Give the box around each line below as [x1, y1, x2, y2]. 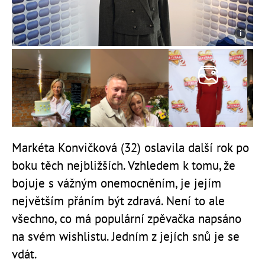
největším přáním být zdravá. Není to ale [12, 193, 225, 209]
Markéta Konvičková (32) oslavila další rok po [12, 140, 249, 156]
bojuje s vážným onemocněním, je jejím [12, 175, 221, 192]
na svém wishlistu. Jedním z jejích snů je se [12, 228, 240, 245]
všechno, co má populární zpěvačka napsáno [12, 211, 241, 227]
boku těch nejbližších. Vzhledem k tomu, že [12, 157, 235, 174]
